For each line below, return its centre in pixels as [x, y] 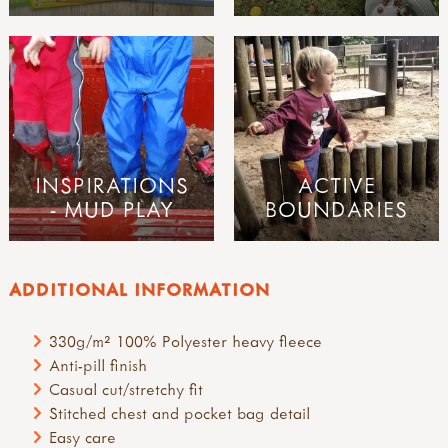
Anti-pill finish [98, 364]
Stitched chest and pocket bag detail [180, 412]
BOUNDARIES [336, 208]
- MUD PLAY [111, 208]
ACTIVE [336, 184]
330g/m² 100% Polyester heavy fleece [186, 340]
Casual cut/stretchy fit [126, 388]
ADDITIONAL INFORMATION [139, 289]
